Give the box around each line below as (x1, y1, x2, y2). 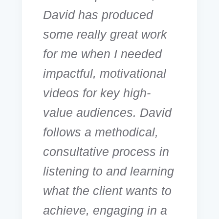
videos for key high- (43, 86, 151, 100)
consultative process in (43, 144, 169, 158)
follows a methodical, (43, 125, 158, 139)
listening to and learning (43, 164, 174, 178)
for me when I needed (43, 46, 162, 61)
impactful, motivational (43, 66, 166, 80)
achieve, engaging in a (43, 203, 167, 217)
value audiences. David (43, 105, 172, 119)
